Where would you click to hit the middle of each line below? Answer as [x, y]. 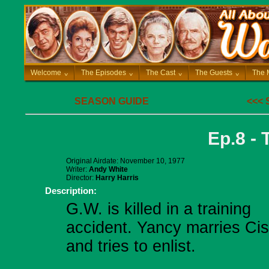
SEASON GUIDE [112, 101]
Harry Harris [117, 178]
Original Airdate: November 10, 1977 [125, 161]
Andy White [108, 169]
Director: [81, 178]
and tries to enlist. [131, 246]
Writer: [77, 169]
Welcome [46, 73]
